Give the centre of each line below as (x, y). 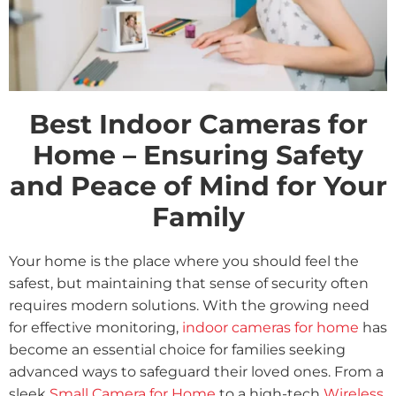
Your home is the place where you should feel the (184, 262)
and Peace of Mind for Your (198, 187)
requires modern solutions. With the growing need (189, 306)
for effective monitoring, (95, 328)
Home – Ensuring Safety (198, 156)
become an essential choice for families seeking (177, 350)
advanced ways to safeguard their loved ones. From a (196, 372)
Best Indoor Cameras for (198, 125)
